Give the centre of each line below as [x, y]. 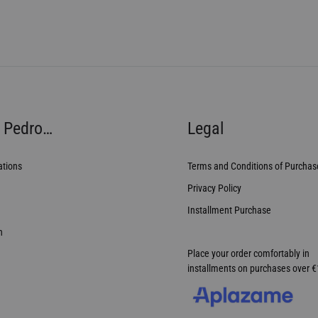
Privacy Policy [214, 188]
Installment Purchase [229, 210]
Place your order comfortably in [248, 253]
